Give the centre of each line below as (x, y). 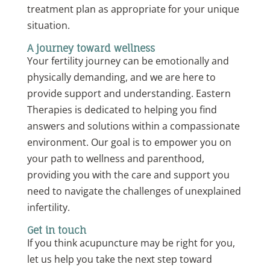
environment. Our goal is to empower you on (129, 143)
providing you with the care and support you (128, 175)
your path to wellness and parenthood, (115, 159)
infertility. (48, 208)
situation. (48, 26)
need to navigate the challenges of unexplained (134, 191)
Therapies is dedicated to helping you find (122, 110)
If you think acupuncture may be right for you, (131, 243)
